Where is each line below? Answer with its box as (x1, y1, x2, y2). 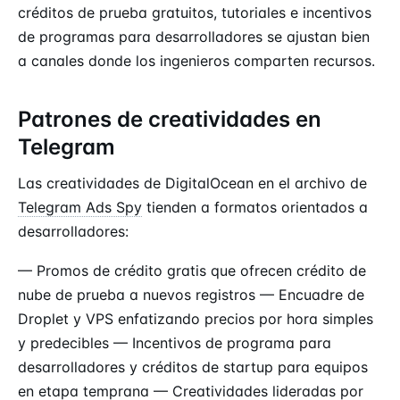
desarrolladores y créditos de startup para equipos (18, 358, 368, 377)
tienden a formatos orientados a (142, 197, 368, 216)
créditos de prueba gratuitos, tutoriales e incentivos (18, 3, 371, 21)
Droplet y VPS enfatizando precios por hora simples (18, 310, 373, 329)
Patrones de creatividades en (18, 105, 321, 132)
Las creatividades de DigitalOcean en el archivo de (18, 173, 367, 192)
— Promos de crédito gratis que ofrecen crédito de (18, 262, 366, 280)
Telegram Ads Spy (18, 197, 142, 216)
